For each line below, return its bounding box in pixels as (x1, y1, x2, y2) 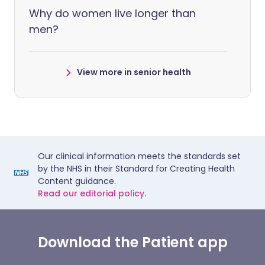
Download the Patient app (37, 232, 228, 253)
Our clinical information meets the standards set (38, 150, 241, 163)
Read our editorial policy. (38, 188, 146, 200)
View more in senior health (76, 66, 191, 79)
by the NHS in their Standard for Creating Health (38, 163, 235, 175)
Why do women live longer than (29, 6, 196, 21)
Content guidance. (38, 175, 116, 188)
